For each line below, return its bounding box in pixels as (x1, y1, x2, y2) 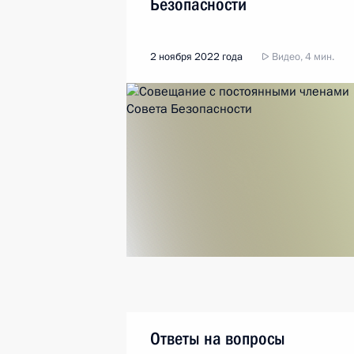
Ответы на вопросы (150, 329, 285, 348)
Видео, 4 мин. (269, 50, 334, 64)
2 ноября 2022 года (150, 50, 243, 64)
